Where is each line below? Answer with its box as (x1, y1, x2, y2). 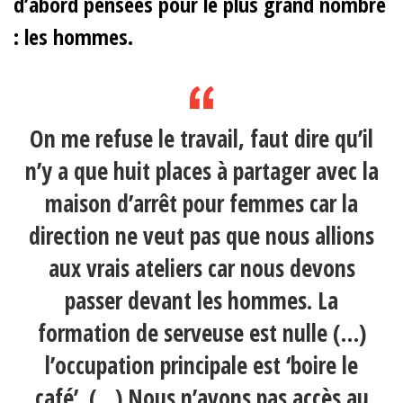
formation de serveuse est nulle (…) (37, 317, 366, 350)
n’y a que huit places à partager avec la (24, 155, 379, 188)
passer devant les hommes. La (65, 284, 338, 318)
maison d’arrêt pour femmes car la (45, 187, 358, 220)
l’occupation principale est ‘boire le (45, 349, 358, 382)
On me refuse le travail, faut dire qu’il (30, 122, 373, 156)
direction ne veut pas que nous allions (29, 219, 374, 253)
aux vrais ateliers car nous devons (48, 252, 355, 285)
